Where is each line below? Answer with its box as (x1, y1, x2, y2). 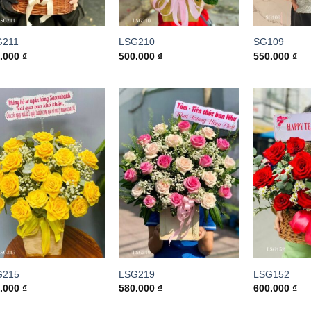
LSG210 (118, 36, 155, 48)
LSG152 (253, 268, 290, 280)
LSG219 (118, 268, 155, 280)
